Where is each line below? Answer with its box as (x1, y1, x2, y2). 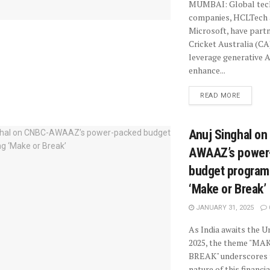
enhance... (189, 64, 225, 77)
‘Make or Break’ (189, 181, 266, 197)
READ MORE (200, 92, 240, 100)
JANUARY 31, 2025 (194, 204, 254, 212)
